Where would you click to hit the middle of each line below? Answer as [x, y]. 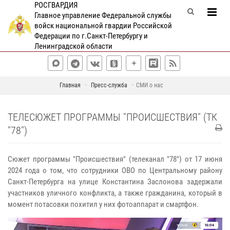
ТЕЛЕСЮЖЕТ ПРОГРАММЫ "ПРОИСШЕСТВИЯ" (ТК [112, 117]
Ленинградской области [73, 46]
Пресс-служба [109, 85]
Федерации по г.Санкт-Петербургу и [91, 36]
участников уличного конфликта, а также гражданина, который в [115, 193]
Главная [70, 85]
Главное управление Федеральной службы [103, 15]
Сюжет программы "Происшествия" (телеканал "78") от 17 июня [115, 159]
